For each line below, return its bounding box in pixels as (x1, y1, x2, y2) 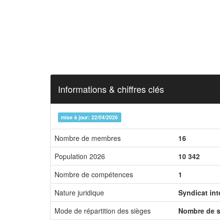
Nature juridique (55, 188, 104, 197)
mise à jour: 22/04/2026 (61, 113, 118, 121)
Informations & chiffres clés (58, 82, 164, 95)
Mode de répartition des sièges (55, 206, 151, 216)
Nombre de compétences (55, 169, 133, 179)
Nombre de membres (55, 133, 121, 143)
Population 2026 (55, 151, 105, 161)
